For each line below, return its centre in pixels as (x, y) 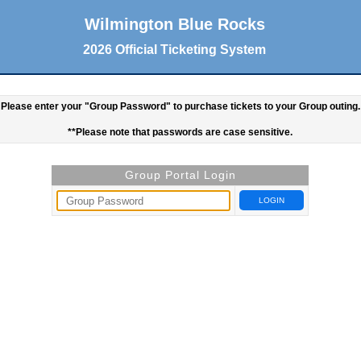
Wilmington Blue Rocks (174, 24)
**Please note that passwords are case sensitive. (180, 132)
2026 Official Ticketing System (175, 49)
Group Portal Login (180, 175)
